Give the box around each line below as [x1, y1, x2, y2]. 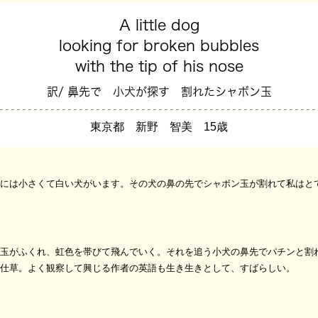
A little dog [119, 18, 199, 33]
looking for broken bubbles [59, 38, 259, 53]
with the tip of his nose [75, 59, 243, 74]
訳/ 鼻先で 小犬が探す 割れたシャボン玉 [46, 86, 272, 97]
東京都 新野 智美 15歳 [90, 121, 228, 133]
